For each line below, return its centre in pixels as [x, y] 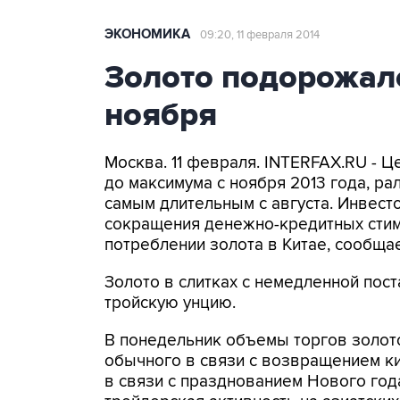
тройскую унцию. [170, 303]
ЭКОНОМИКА [147, 34]
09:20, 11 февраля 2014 [260, 35]
